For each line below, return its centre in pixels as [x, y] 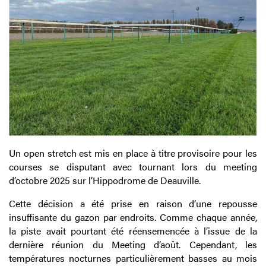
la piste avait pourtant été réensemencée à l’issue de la [133, 231]
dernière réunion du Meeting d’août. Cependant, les [133, 245]
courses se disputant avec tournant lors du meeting [133, 167]
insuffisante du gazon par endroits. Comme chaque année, [133, 217]
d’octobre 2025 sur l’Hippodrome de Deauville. [105, 180]
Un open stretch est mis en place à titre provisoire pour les [133, 153]
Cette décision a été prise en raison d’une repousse [133, 204]
